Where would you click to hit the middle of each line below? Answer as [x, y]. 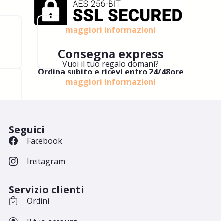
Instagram [46, 161]
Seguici [27, 129]
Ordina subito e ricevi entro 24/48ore [110, 72]
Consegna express [110, 54]
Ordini [38, 201]
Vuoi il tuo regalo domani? [110, 64]
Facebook [44, 140]
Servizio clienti [47, 189]
